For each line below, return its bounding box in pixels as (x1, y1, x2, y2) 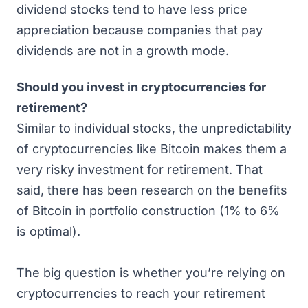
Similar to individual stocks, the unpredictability (16, 120, 291, 135)
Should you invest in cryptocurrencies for (16, 79, 266, 94)
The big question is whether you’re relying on (16, 265, 285, 280)
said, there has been (16, 182, 141, 197)
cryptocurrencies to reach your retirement (16, 285, 265, 300)
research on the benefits (141, 182, 287, 197)
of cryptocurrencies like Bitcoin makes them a (16, 141, 287, 156)
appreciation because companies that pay (16, 23, 263, 37)
